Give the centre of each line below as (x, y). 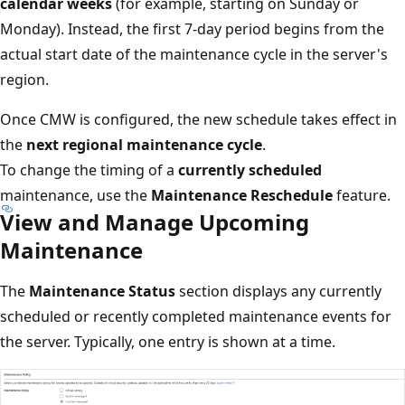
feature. (362, 195)
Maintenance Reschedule (242, 195)
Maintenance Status (102, 291)
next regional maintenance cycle (144, 144)
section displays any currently (278, 291)
